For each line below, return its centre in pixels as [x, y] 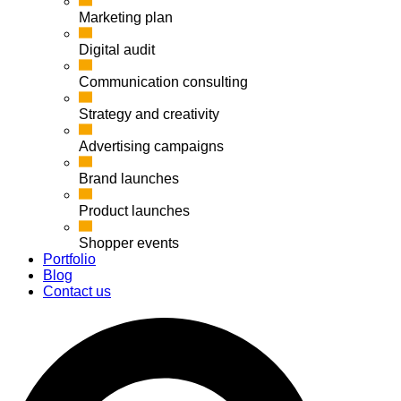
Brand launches [129, 179]
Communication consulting [163, 82]
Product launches [134, 211]
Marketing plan [126, 18]
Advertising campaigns [151, 147]
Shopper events [129, 243]
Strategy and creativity [149, 115]
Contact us [77, 292]
